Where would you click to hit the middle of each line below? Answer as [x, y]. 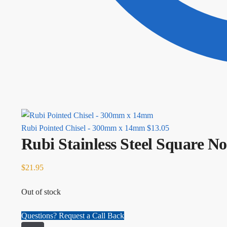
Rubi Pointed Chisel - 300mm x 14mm [83, 128]
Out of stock [41, 192]
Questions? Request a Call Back [72, 216]
